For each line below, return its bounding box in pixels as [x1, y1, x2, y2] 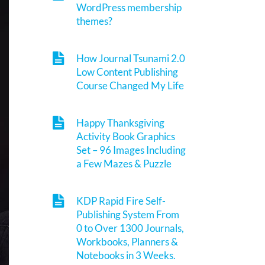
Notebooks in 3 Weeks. [76, 248, 176, 261]
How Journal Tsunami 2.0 [76, 51, 186, 64]
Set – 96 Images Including [76, 143, 186, 156]
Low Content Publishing [76, 65, 179, 78]
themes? [76, 14, 113, 27]
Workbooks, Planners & [76, 235, 179, 248]
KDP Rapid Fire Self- [76, 194, 166, 207]
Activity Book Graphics [76, 130, 176, 143]
